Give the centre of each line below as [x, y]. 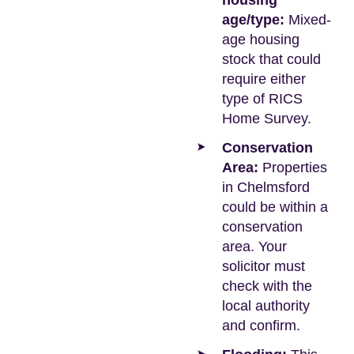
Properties [293, 168]
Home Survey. [267, 119]
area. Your [254, 247]
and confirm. [261, 326]
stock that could [271, 59]
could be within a [275, 207]
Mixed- [308, 20]
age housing [261, 40]
